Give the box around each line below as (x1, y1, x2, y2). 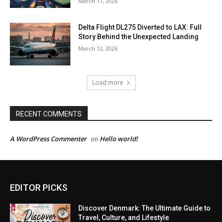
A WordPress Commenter (10, 134, 87, 144)
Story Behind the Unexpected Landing (78, 33, 199, 41)
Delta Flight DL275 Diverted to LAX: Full (78, 23, 202, 32)
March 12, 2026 (78, 45, 118, 53)
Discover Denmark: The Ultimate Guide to (78, 204, 211, 213)
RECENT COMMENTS (16, 110, 82, 118)
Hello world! (100, 134, 138, 144)
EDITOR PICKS (10, 182, 67, 193)
